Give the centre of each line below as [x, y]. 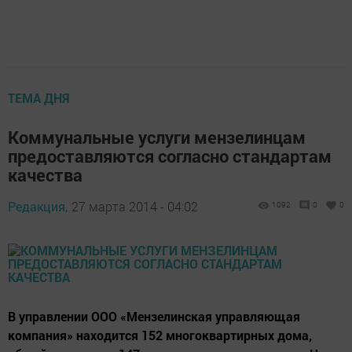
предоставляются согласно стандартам [170, 156]
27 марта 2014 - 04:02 [135, 207]
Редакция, [38, 207]
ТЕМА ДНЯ [39, 98]
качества [45, 175]
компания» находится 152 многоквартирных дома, [160, 335]
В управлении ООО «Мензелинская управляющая [154, 317]
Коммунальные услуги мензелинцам [157, 137]
